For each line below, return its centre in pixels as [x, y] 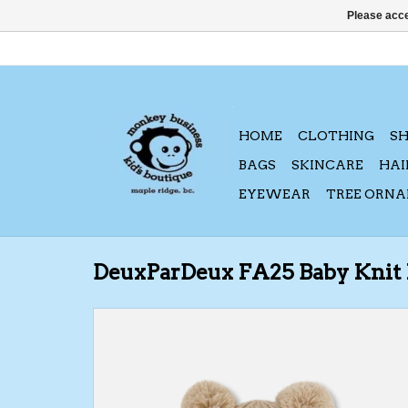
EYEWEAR [275, 194]
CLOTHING [336, 136]
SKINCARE [327, 165]
